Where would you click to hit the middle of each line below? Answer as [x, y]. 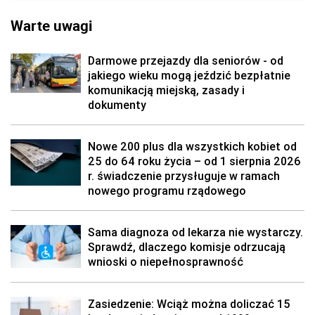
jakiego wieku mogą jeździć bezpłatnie [189, 75]
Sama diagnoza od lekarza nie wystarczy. [195, 232]
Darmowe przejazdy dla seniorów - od [186, 60]
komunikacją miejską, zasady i [166, 90]
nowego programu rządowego [167, 191]
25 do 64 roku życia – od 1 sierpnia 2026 [194, 161]
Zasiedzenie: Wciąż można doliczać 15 [189, 304]
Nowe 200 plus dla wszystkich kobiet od [192, 146]
